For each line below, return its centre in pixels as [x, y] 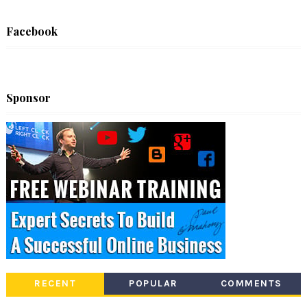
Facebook [32, 31]
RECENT [56, 283]
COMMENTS [251, 283]
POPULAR [153, 283]
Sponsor [28, 97]
